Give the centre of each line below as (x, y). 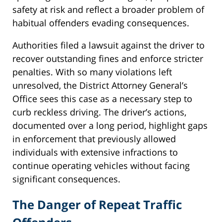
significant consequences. (66, 179)
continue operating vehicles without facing (101, 165)
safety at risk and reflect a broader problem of (108, 9)
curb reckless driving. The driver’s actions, (99, 112)
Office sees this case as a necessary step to (102, 98)
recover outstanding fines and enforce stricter (108, 58)
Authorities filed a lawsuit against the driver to (109, 45)
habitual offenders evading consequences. (101, 23)
